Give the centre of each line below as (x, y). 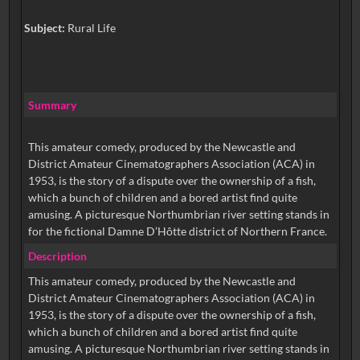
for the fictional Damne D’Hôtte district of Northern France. (177, 231)
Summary (52, 104)
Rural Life (91, 28)
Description (57, 256)
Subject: (45, 28)
